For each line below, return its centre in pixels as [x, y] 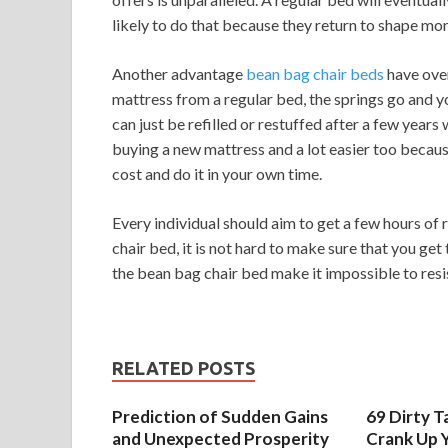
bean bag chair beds [315, 73]
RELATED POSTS [183, 368]
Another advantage [179, 73]
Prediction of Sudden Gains [220, 416]
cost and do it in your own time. [217, 173]
